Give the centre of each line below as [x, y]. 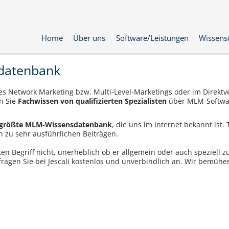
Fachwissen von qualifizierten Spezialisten [92, 101]
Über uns [89, 38]
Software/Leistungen [152, 38]
